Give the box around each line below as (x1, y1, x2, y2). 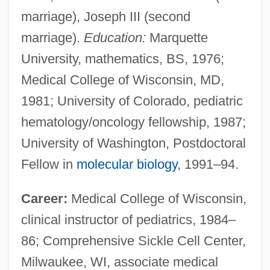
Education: (83, 30, 146, 45)
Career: (20, 190, 67, 206)
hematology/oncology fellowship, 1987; (20, 114, 246, 130)
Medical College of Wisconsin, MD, (20, 72, 224, 87)
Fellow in (20, 156, 77, 172)
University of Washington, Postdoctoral (20, 135, 246, 151)
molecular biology (76, 156, 177, 172)
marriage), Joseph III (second (20, 8, 190, 24)
